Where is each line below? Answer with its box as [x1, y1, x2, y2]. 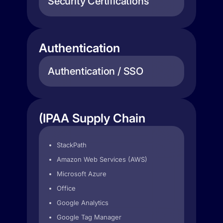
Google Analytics [57, 199, 109, 207]
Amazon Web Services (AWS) [57, 155, 147, 163]
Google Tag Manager [57, 213, 121, 221]
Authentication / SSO [48, 65, 143, 77]
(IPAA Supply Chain [39, 111, 145, 125]
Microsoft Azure [57, 170, 107, 178]
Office [57, 184, 76, 192]
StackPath [57, 141, 87, 149]
